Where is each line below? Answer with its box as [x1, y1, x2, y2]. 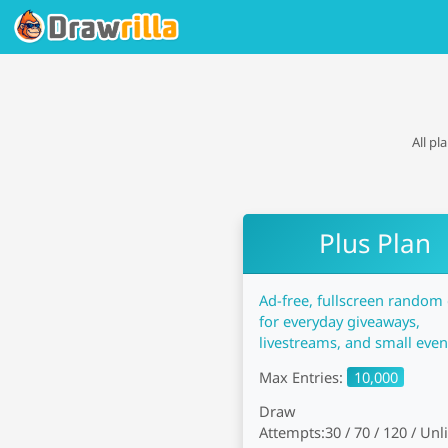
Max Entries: [259, 367, 348, 387]
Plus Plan [319, 225, 432, 262]
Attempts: [259, 422, 326, 442]
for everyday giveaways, [259, 311, 421, 331]
